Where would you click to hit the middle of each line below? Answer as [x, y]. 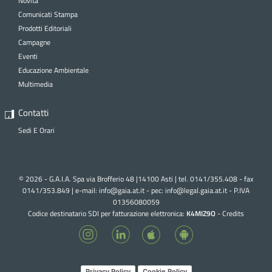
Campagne [34, 42]
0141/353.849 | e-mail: [61, 190]
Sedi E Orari [36, 130]
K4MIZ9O [201, 213]
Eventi [28, 56]
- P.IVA [238, 190]
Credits [233, 213]
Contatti [33, 112]
